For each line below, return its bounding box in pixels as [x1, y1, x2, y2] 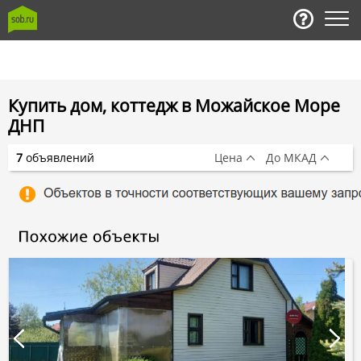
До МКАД [266, 149, 317, 165]
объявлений [23, 149, 94, 165]
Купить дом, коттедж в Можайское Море [8, 94, 340, 117]
